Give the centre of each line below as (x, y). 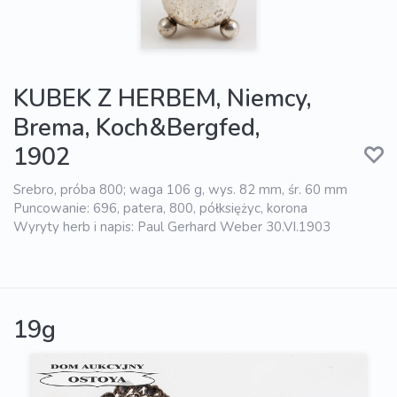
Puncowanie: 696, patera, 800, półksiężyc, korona (160, 209)
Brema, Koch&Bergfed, (136, 128)
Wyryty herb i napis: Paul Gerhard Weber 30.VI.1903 (172, 227)
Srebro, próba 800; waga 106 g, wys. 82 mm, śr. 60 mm (180, 190)
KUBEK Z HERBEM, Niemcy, (162, 99)
